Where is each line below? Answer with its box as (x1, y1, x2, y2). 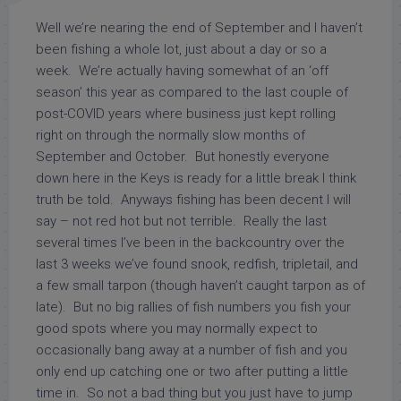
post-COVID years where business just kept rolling (36, 106, 336, 122)
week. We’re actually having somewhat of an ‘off (36, 63, 328, 79)
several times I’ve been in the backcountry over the (36, 235, 345, 251)
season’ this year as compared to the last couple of (36, 84, 348, 100)
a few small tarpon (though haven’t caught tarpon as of (36, 277, 365, 294)
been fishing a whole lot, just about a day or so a (36, 41, 327, 57)
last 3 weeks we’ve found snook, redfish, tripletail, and (36, 256, 358, 272)
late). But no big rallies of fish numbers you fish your (36, 299, 351, 315)
